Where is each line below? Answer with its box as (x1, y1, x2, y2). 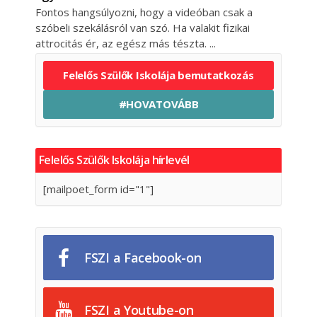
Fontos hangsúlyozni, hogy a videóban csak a (35, 4, 253, 19)
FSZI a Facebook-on (84, 248, 202, 266)
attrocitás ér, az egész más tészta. (35, 35, 209, 50)
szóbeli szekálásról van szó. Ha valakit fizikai (35, 20, 250, 35)
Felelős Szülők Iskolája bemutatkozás (63, 67, 254, 82)
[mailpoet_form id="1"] (43, 181, 154, 196)
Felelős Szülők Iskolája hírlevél (39, 151, 190, 168)
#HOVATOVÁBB (118, 96, 199, 111)
